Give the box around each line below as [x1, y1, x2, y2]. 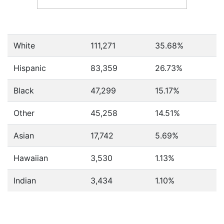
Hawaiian [13, 153, 48, 163]
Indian [13, 175, 36, 185]
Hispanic [13, 63, 46, 73]
